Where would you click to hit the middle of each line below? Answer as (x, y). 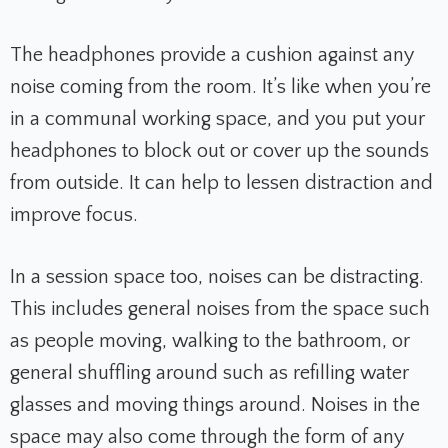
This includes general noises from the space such (220, 309)
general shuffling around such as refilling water (209, 373)
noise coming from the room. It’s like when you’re (220, 87)
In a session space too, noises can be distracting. (217, 277)
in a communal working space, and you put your (217, 119)
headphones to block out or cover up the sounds (219, 151)
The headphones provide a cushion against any (212, 55)
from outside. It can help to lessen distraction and (221, 183)
